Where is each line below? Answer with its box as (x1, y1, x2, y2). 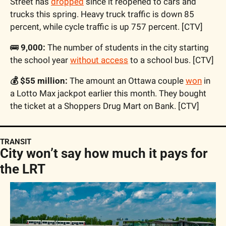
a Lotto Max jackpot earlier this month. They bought (10, 88, 206, 99)
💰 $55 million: (10, 76, 68, 86)
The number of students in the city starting (45, 42, 209, 53)
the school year (10, 55, 70, 66)
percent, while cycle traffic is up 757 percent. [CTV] (10, 22, 203, 32)
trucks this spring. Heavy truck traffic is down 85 (10, 9, 194, 20)
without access (70, 55, 128, 66)
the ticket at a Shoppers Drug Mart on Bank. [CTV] (10, 101, 199, 111)
